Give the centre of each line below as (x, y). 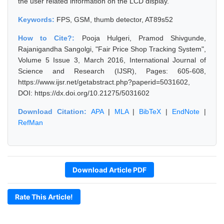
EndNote (186, 111)
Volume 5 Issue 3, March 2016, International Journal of (112, 60)
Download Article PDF (109, 170)
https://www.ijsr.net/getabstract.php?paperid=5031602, (104, 82)
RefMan (30, 122)
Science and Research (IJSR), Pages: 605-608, (112, 71)
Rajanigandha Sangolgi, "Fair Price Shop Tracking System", (112, 49)
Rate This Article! (44, 197)
